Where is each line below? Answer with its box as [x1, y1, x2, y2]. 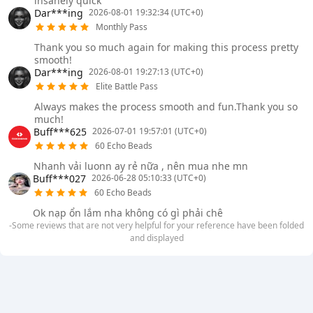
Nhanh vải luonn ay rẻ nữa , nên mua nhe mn [33, 159, 248, 173]
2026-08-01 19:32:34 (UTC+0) [88, 6, 203, 19]
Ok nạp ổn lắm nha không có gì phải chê [33, 206, 224, 220]
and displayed [129, 232, 184, 245]
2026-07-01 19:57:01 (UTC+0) [92, 125, 207, 138]
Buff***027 [33, 171, 87, 185]
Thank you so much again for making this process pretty [34, 41, 298, 54]
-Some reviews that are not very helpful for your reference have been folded [9, 219, 304, 232]
